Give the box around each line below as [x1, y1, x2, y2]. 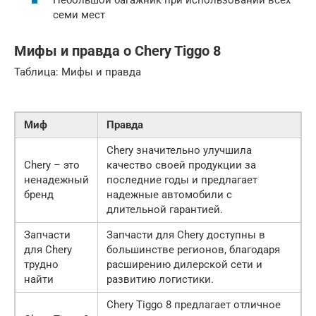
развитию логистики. [107, 273, 214, 286]
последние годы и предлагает [107, 174, 257, 187]
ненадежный [24, 174, 89, 187]
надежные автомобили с [107, 188, 232, 202]
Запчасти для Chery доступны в [107, 229, 265, 242]
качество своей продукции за [107, 159, 256, 172]
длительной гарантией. [107, 203, 223, 217]
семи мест [53, 8, 105, 22]
